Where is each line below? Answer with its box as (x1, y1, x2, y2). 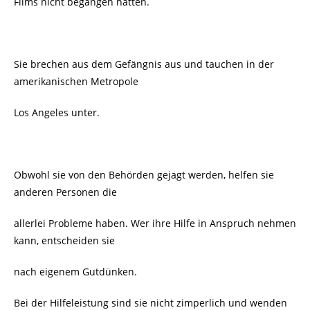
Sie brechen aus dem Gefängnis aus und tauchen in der (14, 57, 274, 71)
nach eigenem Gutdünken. (14, 264, 137, 278)
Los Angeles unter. (14, 105, 100, 119)
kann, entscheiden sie (14, 233, 115, 247)
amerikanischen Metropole (14, 74, 138, 88)
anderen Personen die (14, 185, 117, 199)
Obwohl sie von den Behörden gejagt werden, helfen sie (14, 167, 274, 181)
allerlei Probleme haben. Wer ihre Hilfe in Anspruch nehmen (14, 216, 296, 230)
